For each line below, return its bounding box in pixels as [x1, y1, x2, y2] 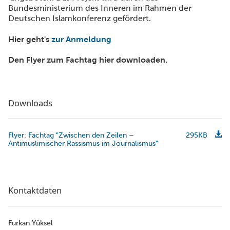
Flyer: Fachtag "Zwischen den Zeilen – [8, 130, 134, 139]
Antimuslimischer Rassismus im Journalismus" [8, 139, 158, 147]
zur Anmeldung [51, 34, 113, 44]
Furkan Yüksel [8, 219, 53, 227]
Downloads [8, 97, 52, 109]
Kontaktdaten [8, 184, 62, 197]
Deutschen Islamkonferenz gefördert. [8, 13, 157, 24]
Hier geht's [8, 34, 51, 44]
